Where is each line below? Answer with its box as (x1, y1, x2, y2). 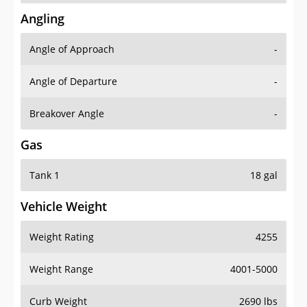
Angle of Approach (29, 42, 114, 56)
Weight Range (29, 262, 93, 276)
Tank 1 (29, 169, 60, 182)
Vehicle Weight (21, 198, 107, 215)
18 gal (250, 169, 278, 182)
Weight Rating (29, 230, 94, 244)
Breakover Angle (29, 107, 104, 121)
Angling (21, 10, 64, 27)
